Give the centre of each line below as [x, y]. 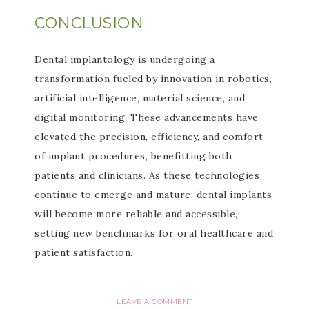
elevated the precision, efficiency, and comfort [149, 137]
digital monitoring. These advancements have [147, 117]
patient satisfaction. [84, 252]
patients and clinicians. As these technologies [147, 175]
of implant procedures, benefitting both [133, 156]
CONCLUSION [89, 23]
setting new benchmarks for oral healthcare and [154, 233]
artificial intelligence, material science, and [140, 98]
